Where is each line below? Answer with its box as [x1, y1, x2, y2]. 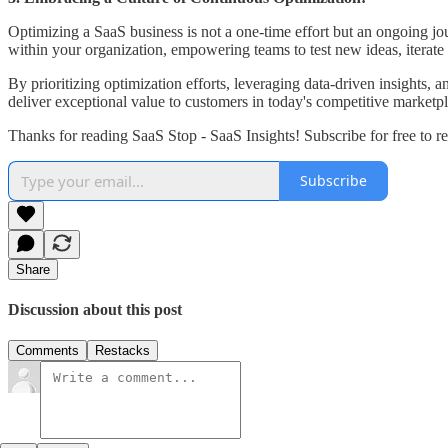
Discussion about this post [8, 301, 182, 319]
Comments [16, 343, 79, 359]
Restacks [95, 343, 150, 359]
